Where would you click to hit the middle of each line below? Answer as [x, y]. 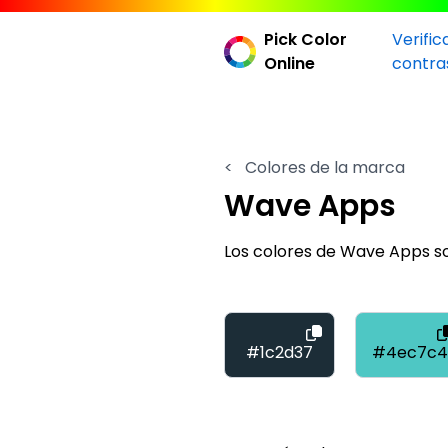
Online [289, 63]
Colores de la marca [323, 167]
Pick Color [305, 39]
